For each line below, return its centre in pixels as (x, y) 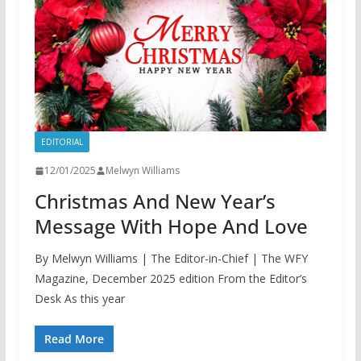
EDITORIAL (62, 142)
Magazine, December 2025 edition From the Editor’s (170, 279)
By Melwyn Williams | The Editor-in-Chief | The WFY (171, 259)
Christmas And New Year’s (155, 201)
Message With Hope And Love (171, 226)
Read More (74, 339)
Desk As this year (79, 299)
